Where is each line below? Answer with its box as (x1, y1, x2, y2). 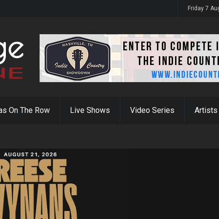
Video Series (130, 106, 175, 115)
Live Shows (70, 106, 110, 115)
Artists (195, 106, 218, 115)
